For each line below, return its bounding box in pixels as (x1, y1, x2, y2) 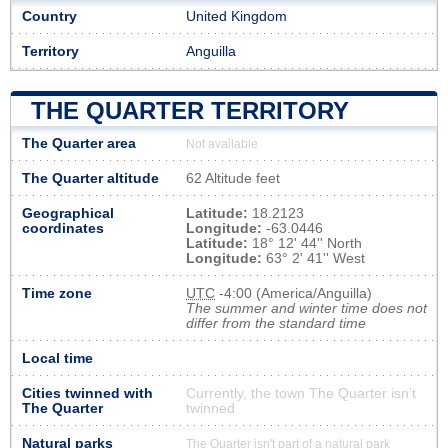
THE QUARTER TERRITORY (31, 96, 349, 124)
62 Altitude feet (186, 170, 280, 186)
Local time (22, 350, 93, 366)
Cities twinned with (22, 385, 153, 401)
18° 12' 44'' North (248, 235, 362, 251)
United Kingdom (186, 8, 287, 24)
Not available (186, 137, 258, 150)
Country (22, 8, 77, 24)
